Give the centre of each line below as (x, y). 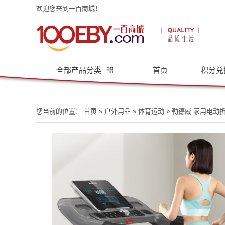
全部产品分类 (80, 70)
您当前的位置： (59, 111)
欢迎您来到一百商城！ (69, 8)
